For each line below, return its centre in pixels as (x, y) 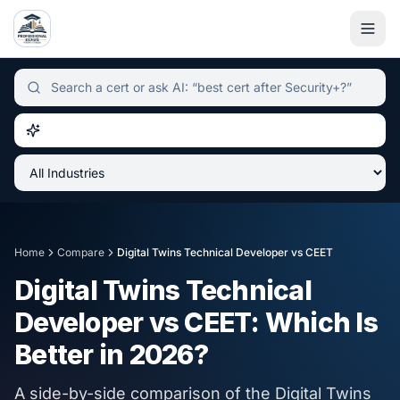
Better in (72, 354)
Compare (81, 252)
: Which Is (314, 322)
